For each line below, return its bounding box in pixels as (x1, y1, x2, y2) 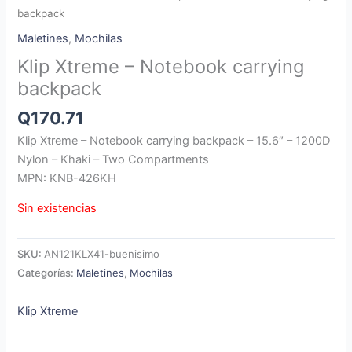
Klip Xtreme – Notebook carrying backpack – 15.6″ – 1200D (17, 133, 331, 148)
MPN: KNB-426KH (17, 170, 117, 185)
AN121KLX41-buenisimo (44, 247, 160, 260)
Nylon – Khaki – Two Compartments (17, 152, 210, 167)
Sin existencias (17, 201, 97, 216)
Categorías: (17, 266, 77, 279)
